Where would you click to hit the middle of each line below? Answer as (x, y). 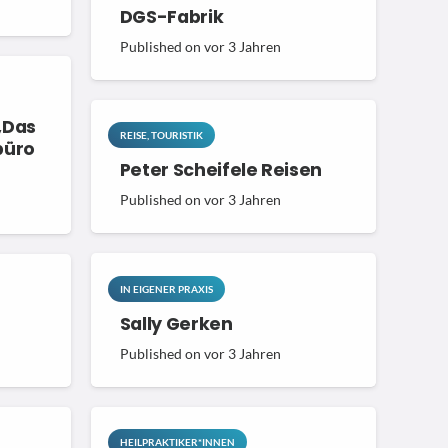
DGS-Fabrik (171, 16)
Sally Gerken (176, 323)
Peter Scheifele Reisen (221, 170)
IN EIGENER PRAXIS (166, 288)
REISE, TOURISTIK (161, 135)
